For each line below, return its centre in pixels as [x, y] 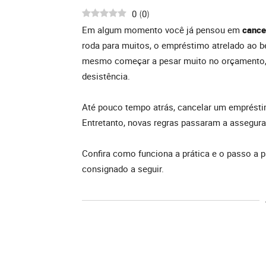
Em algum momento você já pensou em [162, 30]
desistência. [106, 76]
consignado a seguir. [124, 169]
